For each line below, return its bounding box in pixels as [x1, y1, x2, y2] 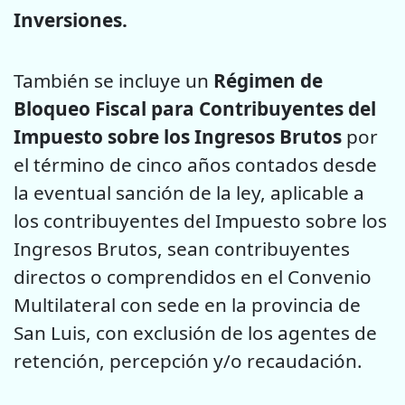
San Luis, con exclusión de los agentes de [14, 319, 377, 345]
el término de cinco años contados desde [14, 151, 377, 177]
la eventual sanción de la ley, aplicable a [14, 179, 364, 205]
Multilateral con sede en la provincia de [14, 291, 361, 317]
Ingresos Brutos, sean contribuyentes [14, 235, 350, 261]
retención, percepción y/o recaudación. [14, 347, 363, 373]
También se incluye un [14, 67, 213, 93]
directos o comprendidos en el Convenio [14, 263, 372, 289]
